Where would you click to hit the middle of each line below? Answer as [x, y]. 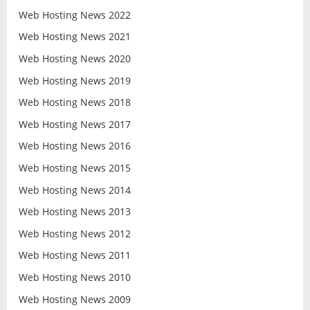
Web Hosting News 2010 [74, 277]
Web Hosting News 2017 [74, 124]
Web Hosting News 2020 [74, 59]
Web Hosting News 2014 [74, 190]
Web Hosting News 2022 [74, 15]
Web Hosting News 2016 [74, 146]
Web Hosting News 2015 [74, 167]
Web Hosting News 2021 [74, 37]
